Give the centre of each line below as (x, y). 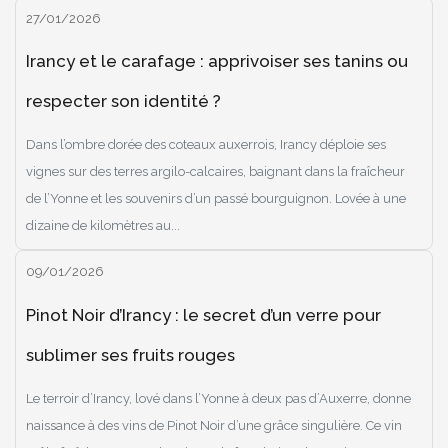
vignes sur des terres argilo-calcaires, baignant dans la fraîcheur (215, 172)
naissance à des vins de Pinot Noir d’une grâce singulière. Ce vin (214, 425)
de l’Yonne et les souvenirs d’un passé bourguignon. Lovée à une (216, 199)
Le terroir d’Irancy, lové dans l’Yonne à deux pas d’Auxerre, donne (218, 398)
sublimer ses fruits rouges (130, 354)
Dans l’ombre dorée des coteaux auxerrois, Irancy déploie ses (206, 145)
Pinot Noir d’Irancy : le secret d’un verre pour (203, 314)
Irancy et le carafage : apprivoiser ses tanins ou (217, 61)
